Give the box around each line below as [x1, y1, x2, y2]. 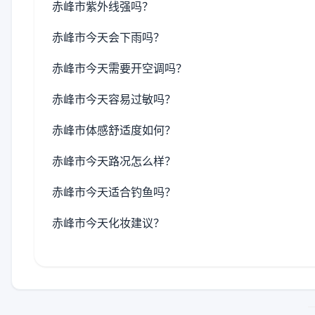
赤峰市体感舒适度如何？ [52, 123, 176, 137]
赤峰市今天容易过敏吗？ [52, 92, 176, 106]
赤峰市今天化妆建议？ [52, 216, 165, 230]
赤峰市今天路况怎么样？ [52, 154, 176, 168]
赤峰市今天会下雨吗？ [52, 30, 165, 44]
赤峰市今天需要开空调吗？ [52, 61, 187, 75]
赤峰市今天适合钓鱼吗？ [52, 185, 176, 199]
